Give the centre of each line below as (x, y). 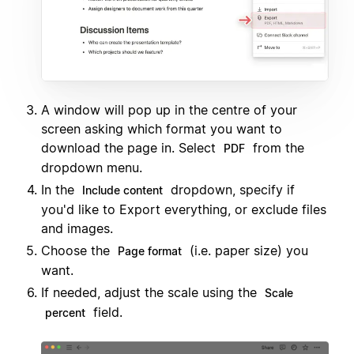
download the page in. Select (130, 147)
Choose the (77, 250)
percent (65, 312)
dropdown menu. (92, 167)
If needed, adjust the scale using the (151, 292)
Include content (122, 190)
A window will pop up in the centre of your (169, 109)
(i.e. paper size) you (247, 250)
